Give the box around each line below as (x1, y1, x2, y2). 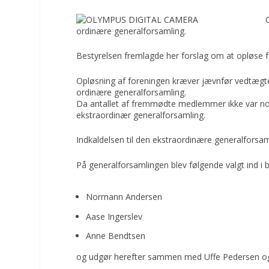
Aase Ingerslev (86, 210, 143, 222)
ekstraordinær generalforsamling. (76, 109, 206, 121)
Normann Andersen (86, 190, 163, 202)
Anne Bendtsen (86, 230, 146, 242)
